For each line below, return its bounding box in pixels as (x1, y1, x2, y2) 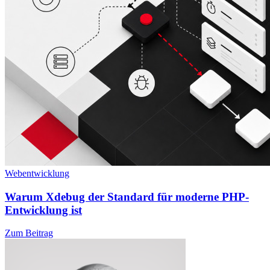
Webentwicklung (5, 168, 69, 178)
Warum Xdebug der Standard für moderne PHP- (5, 190, 249, 203)
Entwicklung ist (5, 203, 82, 216)
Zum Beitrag (5, 228, 53, 239)
